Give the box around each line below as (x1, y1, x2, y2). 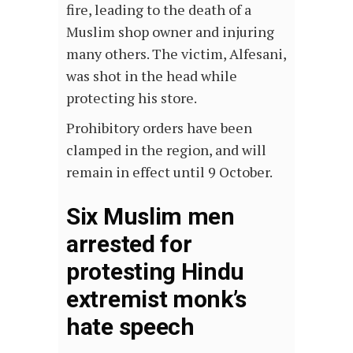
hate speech (66, 312, 195, 340)
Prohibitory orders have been (66, 117, 252, 137)
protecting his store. (66, 87, 199, 107)
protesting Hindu (66, 257, 245, 285)
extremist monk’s (66, 284, 247, 313)
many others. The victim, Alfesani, (66, 43, 286, 63)
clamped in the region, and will (66, 139, 266, 159)
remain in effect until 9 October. (66, 162, 273, 181)
